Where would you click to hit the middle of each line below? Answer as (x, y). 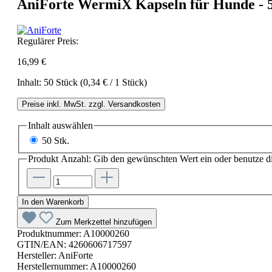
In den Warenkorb (53, 202)
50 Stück (62, 82)
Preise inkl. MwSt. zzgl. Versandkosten (91, 104)
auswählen (71, 125)
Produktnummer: (50, 233)
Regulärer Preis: (48, 41)
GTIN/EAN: (43, 244)
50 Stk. (56, 141)
